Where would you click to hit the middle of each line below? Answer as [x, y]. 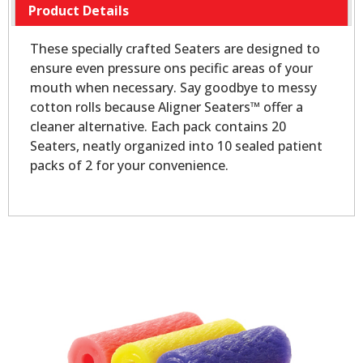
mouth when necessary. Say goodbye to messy [173, 88]
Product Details [79, 11]
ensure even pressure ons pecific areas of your [171, 68]
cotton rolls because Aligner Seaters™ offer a [166, 107]
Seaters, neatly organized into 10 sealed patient [176, 146]
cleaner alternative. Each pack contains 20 [158, 127]
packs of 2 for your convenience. [129, 166]
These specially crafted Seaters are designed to [175, 49]
